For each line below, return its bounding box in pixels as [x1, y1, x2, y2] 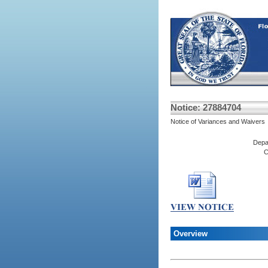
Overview [173, 229, 208, 238]
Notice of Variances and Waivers [170, 118, 265, 125]
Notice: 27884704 [170, 102, 241, 112]
